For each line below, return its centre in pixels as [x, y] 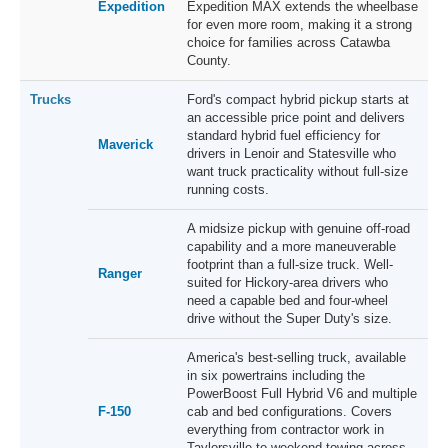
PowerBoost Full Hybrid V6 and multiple [302, 394]
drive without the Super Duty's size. [289, 319]
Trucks [50, 100]
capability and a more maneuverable [291, 247]
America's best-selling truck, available [296, 358]
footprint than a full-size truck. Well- [290, 265]
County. [209, 61]
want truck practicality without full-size [297, 172]
